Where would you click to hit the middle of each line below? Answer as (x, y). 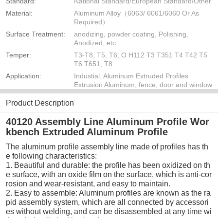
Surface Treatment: (36, 34)
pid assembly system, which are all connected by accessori (107, 202)
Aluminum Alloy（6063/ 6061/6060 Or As (136, 13)
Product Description (40, 103)
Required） (91, 22)
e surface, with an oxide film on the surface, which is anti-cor (109, 175)
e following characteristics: (51, 156)
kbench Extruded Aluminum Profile (87, 132)
